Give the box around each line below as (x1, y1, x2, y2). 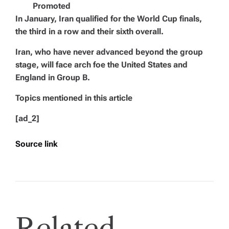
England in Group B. (15, 73, 90, 82)
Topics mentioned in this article (15, 93, 132, 103)
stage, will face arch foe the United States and (15, 60, 188, 70)
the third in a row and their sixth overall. (15, 27, 164, 36)
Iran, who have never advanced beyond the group (15, 47, 203, 57)
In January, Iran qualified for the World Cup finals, (15, 14, 202, 24)
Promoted (33, 1, 71, 11)
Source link (15, 139, 58, 149)
